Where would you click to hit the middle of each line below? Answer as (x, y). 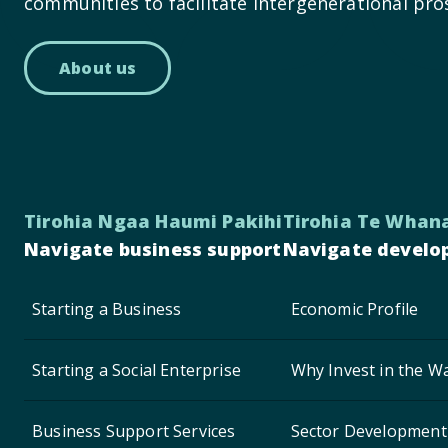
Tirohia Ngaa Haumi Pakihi (153, 220)
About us (98, 67)
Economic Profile (354, 308)
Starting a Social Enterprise (137, 369)
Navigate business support (153, 248)
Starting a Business (107, 308)
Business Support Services (134, 430)
